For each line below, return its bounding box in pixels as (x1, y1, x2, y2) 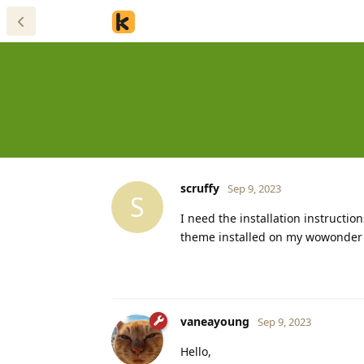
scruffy (180, 180, 219, 196)
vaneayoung (180, 313, 249, 329)
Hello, (180, 343, 211, 359)
